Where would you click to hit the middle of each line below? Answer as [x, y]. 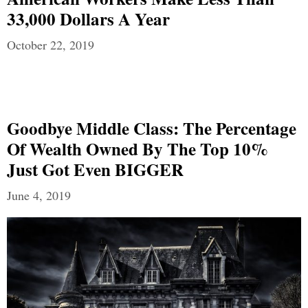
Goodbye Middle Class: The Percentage [152, 128]
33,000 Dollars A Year [88, 19]
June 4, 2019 [39, 195]
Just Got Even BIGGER [95, 169]
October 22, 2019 [51, 45]
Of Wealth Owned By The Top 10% [137, 149]
